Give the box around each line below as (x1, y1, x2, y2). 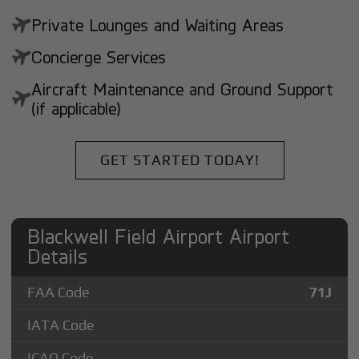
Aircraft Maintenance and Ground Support (31, 79, 334, 100)
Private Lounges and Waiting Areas (31, 14, 284, 36)
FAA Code (27, 283, 91, 301)
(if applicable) (31, 98, 122, 119)
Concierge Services (31, 46, 167, 68)
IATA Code (27, 316, 95, 333)
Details (27, 243, 88, 268)
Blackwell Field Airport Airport (27, 223, 290, 248)
